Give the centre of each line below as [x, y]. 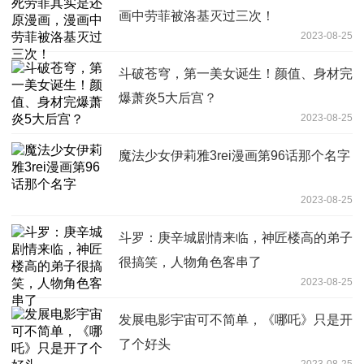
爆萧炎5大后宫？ [168, 97]
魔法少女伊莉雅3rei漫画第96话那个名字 [234, 155]
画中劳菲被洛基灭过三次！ [197, 15]
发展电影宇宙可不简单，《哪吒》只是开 [236, 319]
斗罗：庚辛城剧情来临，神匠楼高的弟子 [236, 237]
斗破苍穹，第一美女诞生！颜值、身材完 [236, 73]
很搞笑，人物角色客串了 [190, 262]
